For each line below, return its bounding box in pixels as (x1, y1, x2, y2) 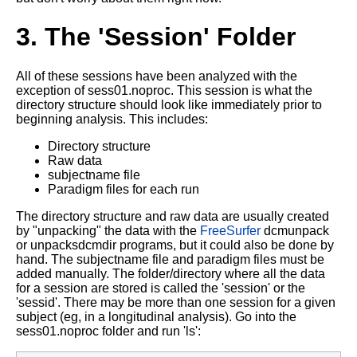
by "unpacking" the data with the (16, 223, 200, 237)
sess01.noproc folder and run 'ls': (16, 324, 201, 338)
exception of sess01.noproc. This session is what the (16, 83, 312, 97)
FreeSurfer (200, 223, 261, 237)
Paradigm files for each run (48, 182, 199, 196)
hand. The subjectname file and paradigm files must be (16, 252, 324, 266)
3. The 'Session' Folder (16, 22, 296, 52)
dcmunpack (261, 223, 329, 237)
